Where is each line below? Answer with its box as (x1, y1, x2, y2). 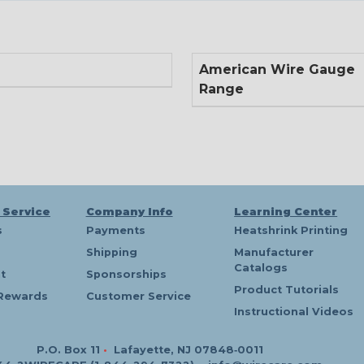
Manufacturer (234, 246, 314, 259)
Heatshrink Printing (234, 224, 349, 237)
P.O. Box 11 (37, 344, 104, 357)
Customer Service (85, 290, 191, 303)
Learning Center (234, 206, 338, 219)
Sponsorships (85, 268, 167, 281)
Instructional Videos (234, 305, 354, 318)
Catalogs (234, 262, 288, 275)
